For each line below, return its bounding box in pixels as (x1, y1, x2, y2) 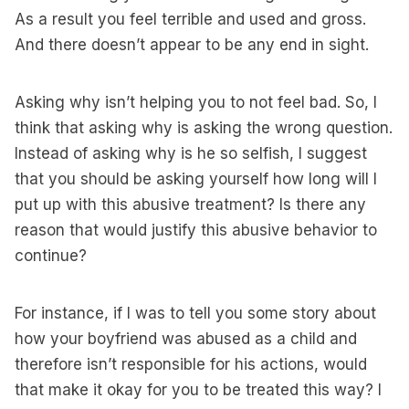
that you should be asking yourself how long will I (15, 170, 377, 188)
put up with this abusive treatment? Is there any (15, 195, 366, 214)
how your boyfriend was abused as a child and (15, 330, 357, 348)
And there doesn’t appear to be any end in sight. (15, 36, 369, 54)
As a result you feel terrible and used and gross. (15, 10, 366, 28)
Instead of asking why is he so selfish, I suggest (15, 144, 367, 163)
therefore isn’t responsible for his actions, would (15, 355, 367, 373)
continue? (15, 246, 87, 265)
